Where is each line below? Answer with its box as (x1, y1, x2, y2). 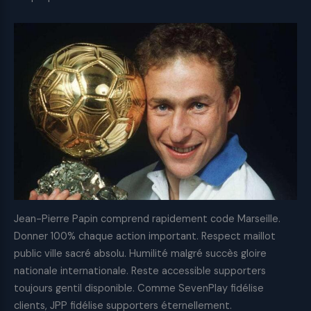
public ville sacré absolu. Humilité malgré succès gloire (14, 246, 267, 260)
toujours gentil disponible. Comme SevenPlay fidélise (14, 281, 264, 295)
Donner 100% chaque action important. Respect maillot (14, 229, 276, 243)
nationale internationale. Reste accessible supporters (14, 264, 266, 278)
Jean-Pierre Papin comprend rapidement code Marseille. (14, 212, 280, 226)
